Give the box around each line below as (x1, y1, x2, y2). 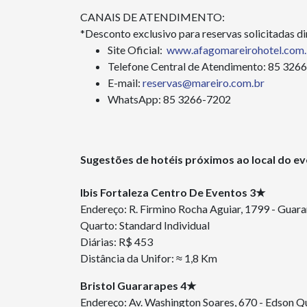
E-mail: (108, 76, 143, 89)
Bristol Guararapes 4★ (80, 279, 198, 292)
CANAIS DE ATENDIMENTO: (80, 10, 225, 23)
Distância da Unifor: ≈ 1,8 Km (80, 251, 217, 265)
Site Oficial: (108, 43, 167, 56)
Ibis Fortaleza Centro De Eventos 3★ (80, 186, 267, 199)
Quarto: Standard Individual (80, 219, 210, 232)
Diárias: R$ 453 (80, 235, 155, 248)
